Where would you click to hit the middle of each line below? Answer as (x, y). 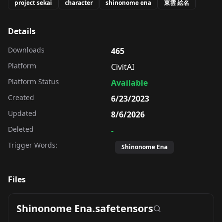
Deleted (21, 129)
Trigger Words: (33, 145)
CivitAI (123, 67)
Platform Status (33, 82)
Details (22, 31)
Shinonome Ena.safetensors (85, 209)
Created (21, 98)
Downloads (26, 50)
